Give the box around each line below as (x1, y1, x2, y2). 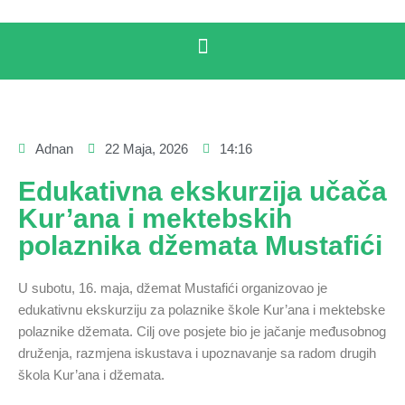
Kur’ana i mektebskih (18, 203, 292, 233)
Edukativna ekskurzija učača (18, 176, 387, 206)
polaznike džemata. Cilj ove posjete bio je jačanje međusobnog (18, 324, 386, 339)
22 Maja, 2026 (105, 141, 188, 156)
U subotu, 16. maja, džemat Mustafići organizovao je (18, 280, 327, 296)
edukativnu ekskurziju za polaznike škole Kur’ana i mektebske (18, 302, 385, 317)
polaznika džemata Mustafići (18, 231, 382, 260)
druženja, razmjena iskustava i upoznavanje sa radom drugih (18, 345, 376, 361)
